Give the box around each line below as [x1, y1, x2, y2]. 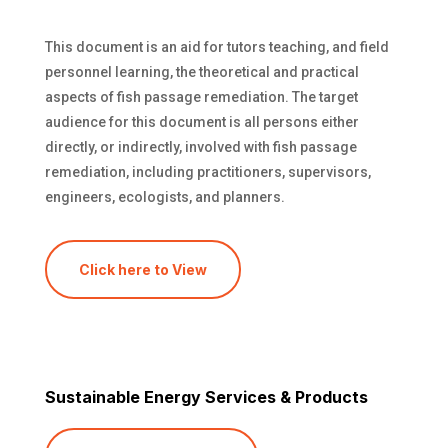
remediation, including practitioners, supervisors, [44, 164, 371, 181]
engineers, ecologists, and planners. [44, 189, 285, 206]
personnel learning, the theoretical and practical [44, 64, 359, 81]
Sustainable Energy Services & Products [44, 387, 368, 408]
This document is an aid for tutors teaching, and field [44, 39, 389, 56]
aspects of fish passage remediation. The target [44, 89, 358, 106]
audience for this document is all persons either [44, 114, 359, 131]
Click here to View [78, 261, 207, 279]
